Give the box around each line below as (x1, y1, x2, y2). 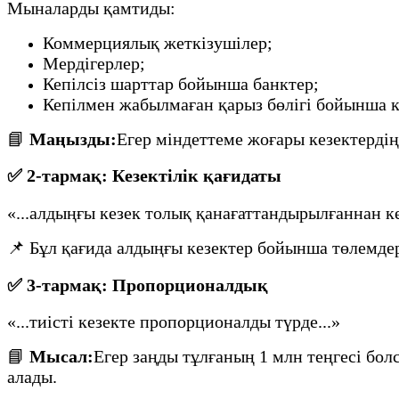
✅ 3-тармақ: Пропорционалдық (7, 274, 268, 295)
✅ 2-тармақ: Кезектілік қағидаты (7, 166, 281, 186)
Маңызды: (29, 128, 117, 149)
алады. (7, 367, 57, 387)
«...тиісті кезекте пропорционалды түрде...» (7, 312, 340, 332)
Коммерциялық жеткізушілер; (43, 32, 273, 53)
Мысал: (29, 346, 94, 367)
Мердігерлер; (43, 53, 145, 73)
